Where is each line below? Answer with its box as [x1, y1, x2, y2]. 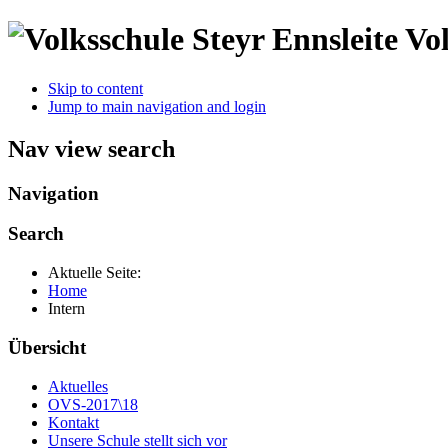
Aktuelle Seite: [48, 264, 149, 282]
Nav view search [8, 135, 175, 162]
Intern [48, 300, 85, 318]
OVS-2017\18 [48, 395, 138, 413]
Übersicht [8, 336, 86, 358]
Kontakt [48, 413, 99, 431]
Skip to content [48, 79, 143, 97]
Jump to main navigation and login [48, 97, 266, 115]
